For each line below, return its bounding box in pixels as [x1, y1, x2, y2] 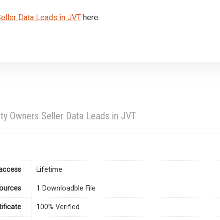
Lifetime [36, 165, 62, 174]
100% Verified [36, 203, 80, 212]
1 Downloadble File [36, 184, 96, 193]
